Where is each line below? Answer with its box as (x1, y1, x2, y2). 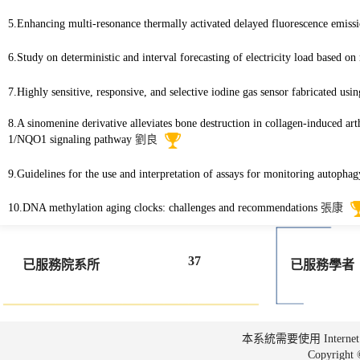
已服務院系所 (22, 258, 100, 272)
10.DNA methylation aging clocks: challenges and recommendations (8, 202, 321, 215)
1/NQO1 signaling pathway (8, 133, 135, 145)
